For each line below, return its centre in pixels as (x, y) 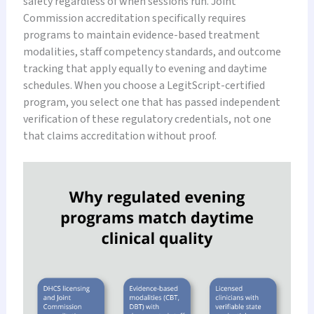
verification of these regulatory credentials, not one (147, 119)
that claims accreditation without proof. (120, 136)
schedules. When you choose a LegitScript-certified (144, 85)
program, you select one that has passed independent (151, 102)
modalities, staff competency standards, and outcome (152, 52)
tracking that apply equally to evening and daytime (145, 68)
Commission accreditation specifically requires (134, 18)
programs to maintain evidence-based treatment (141, 35)
